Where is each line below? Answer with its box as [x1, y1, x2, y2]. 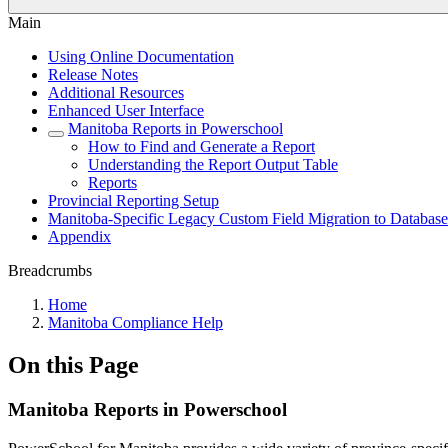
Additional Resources [48, 84, 184, 101]
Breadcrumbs [8, 262, 92, 279]
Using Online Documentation [48, 48, 234, 65]
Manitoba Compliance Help [48, 314, 223, 331]
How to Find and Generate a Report [88, 138, 315, 155]
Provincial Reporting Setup [48, 192, 219, 209]
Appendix [48, 228, 111, 245]
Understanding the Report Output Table [88, 156, 338, 173]
